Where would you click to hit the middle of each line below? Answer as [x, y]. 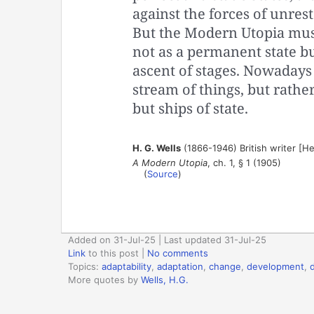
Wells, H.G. [165, 279]
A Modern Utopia [170, 162]
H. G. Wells [156, 148]
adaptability [127, 266]
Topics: [85, 266]
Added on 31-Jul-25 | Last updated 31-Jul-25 [167, 239]
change [225, 266]
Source [162, 173]
